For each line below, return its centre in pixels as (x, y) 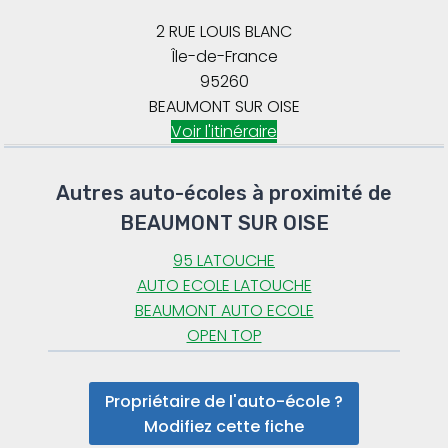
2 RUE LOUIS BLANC (224, 32)
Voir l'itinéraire (224, 132)
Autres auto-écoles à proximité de (224, 193)
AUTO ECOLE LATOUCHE (224, 286)
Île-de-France (224, 57)
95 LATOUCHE (224, 261)
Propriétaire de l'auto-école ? (224, 401)
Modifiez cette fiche (224, 426)
